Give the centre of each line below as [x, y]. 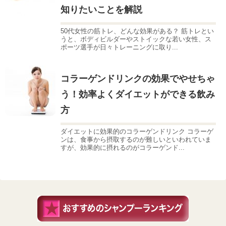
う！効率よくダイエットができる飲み [138, 95]
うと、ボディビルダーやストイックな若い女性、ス [136, 39]
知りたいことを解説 [101, 10]
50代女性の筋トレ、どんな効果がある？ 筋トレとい [137, 31]
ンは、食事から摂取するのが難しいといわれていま [136, 140]
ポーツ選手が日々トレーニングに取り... [119, 47]
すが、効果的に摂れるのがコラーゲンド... [123, 148]
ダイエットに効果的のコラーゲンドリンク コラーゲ [137, 132]
